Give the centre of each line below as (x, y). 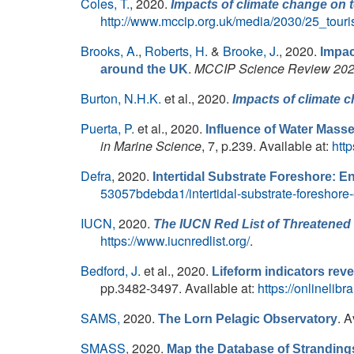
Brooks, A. (109, 51)
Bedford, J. (111, 271)
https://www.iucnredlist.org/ (175, 241)
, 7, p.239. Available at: (267, 146)
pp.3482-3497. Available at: (179, 288)
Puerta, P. (107, 128)
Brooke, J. (251, 51)
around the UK (144, 69)
